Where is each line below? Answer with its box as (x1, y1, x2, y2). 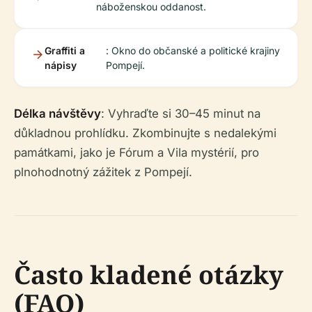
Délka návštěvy (14, 106, 101, 120)
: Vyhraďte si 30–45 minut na (101, 106, 260, 120)
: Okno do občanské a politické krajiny (105, 44, 280, 56)
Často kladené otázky (14, 257, 283, 292)
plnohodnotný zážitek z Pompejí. (14, 164, 192, 179)
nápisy (45, 58, 77, 71)
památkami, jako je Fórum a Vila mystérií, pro (14, 145, 259, 159)
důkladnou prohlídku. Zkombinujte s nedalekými (14, 125, 276, 140)
